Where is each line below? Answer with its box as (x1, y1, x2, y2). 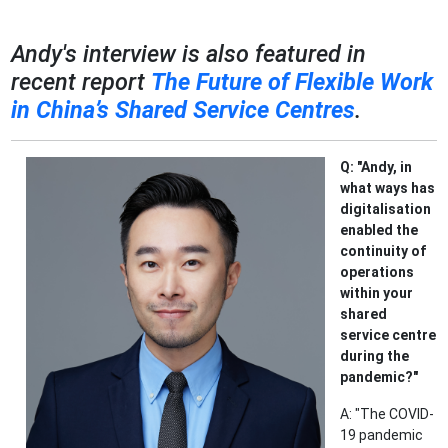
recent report (11, 68, 152, 97)
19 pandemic (340, 427, 424, 444)
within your (340, 285, 414, 302)
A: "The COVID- (340, 406, 435, 423)
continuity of (340, 243, 427, 260)
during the (340, 348, 410, 365)
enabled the (340, 222, 419, 239)
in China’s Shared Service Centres (11, 96, 356, 125)
